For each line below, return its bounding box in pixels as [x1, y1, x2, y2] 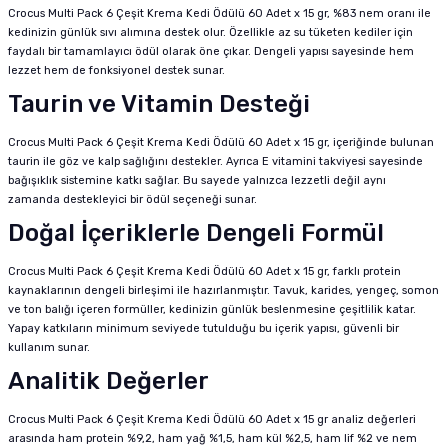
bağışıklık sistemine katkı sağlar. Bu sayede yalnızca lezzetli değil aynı [8, 174, 386, 187]
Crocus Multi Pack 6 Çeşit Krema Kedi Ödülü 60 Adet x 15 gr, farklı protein [8, 265, 401, 278]
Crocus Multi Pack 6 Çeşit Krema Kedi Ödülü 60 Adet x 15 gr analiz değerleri [8, 413, 416, 426]
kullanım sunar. [8, 341, 90, 354]
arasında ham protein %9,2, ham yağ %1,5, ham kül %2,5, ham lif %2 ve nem [8, 432, 417, 445]
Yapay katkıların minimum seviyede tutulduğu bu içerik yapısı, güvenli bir [8, 322, 399, 335]
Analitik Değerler [8, 367, 209, 395]
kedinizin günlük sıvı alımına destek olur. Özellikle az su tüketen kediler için [8, 26, 413, 39]
